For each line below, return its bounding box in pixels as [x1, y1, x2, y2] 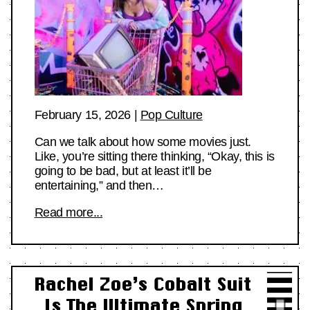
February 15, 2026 [34, 108, 131, 122]
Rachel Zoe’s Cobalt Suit [34, 274, 251, 295]
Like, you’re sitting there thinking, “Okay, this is [34, 149, 275, 164]
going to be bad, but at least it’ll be [34, 164, 212, 179]
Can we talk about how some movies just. [34, 135, 252, 149]
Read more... [34, 206, 103, 220]
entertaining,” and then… [34, 179, 164, 193]
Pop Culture [140, 108, 203, 122]
